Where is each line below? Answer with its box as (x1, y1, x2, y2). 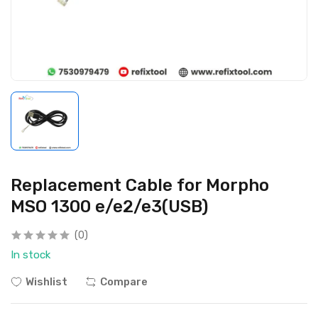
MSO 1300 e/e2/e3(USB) (11, 196, 208, 216)
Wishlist (26, 275, 67, 288)
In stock (11, 248, 50, 261)
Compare (100, 275, 148, 288)
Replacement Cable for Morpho (11, 175, 269, 195)
